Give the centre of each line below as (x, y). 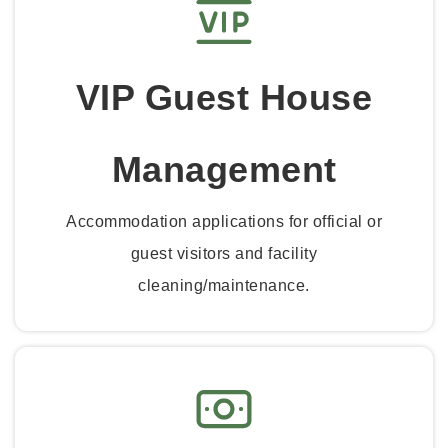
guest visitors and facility (224, 253)
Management (224, 169)
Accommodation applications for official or (224, 221)
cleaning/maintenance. (224, 285)
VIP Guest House (224, 97)
